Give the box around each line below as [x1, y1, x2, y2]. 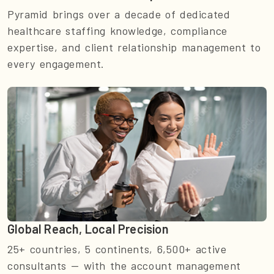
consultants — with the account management [7, 259, 241, 273]
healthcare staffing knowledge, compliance [7, 24, 228, 38]
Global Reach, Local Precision [7, 221, 169, 237]
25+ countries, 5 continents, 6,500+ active [7, 242, 227, 256]
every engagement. [7, 57, 105, 71]
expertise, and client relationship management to [7, 40, 261, 54]
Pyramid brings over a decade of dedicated [7, 7, 231, 21]
